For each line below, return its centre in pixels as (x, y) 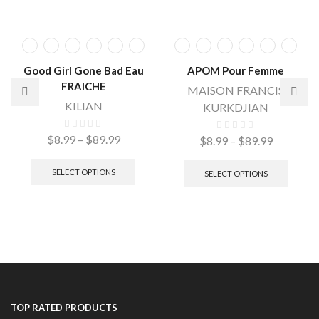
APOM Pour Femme (236, 71)
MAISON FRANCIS (236, 90)
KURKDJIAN (236, 108)
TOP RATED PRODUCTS (64, 307)
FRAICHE (83, 87)
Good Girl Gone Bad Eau (83, 71)
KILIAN (83, 106)
